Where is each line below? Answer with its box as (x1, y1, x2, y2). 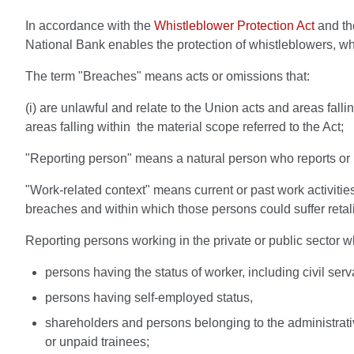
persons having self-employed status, (45, 291, 253, 304)
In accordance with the (25, 19, 154, 32)
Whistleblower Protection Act (154, 19, 314, 32)
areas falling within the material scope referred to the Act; (25, 120, 344, 134)
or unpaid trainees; (45, 335, 149, 348)
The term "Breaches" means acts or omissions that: (25, 70, 310, 83)
